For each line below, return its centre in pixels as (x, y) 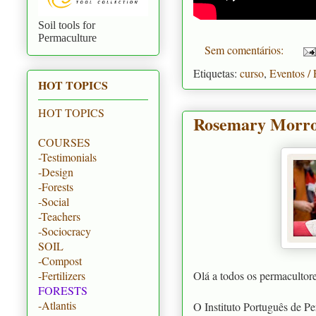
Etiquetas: (217, 73)
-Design (56, 172)
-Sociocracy (65, 231)
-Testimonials (67, 157)
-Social (54, 202)
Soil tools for (67, 25)
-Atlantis (57, 305)
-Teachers (59, 217)
